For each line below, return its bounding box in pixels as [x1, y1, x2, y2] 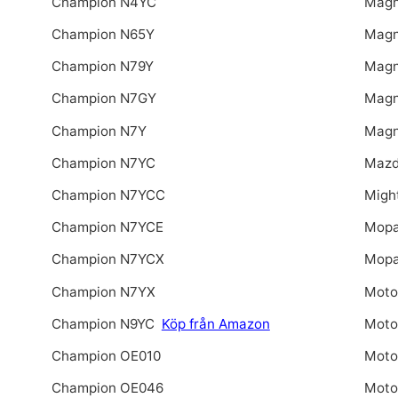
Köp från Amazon [161, 314, 270, 332]
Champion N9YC [51, 314, 158, 332]
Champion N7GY [51, 90, 156, 107]
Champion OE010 [51, 346, 161, 364]
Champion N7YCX [51, 251, 164, 268]
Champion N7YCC [51, 187, 165, 204]
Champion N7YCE [51, 219, 163, 236]
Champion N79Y [51, 58, 154, 76]
